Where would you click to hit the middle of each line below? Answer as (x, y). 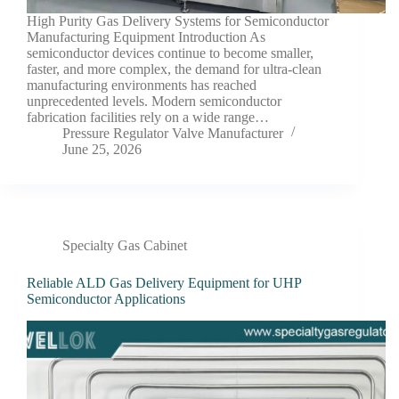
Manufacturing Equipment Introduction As (146, 37)
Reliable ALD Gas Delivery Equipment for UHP (164, 282)
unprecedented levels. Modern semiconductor (154, 101)
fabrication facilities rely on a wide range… (148, 117)
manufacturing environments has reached (142, 85)
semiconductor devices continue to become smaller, (170, 53)
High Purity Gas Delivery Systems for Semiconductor (178, 20)
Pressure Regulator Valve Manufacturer (173, 133)
